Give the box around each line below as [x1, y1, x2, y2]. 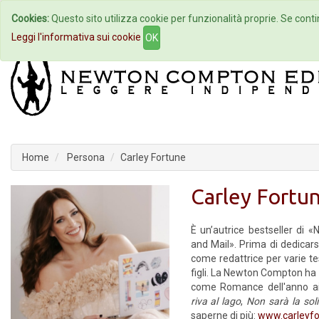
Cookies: [11, 13, 49, 24]
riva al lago [190, 296, 241, 307]
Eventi [223, 13, 251, 24]
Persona [65, 152, 105, 163]
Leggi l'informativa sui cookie [11, 31, 141, 43]
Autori [145, 13, 173, 24]
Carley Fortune [120, 152, 186, 163]
